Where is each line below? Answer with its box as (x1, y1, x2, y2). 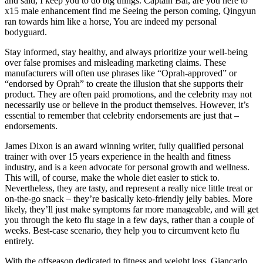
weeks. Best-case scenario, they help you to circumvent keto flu (5, 225, 240, 236)
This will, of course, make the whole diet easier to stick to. (5, 173, 220, 183)
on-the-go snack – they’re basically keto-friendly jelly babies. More (5, 194, 252, 204)
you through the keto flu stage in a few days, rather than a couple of (5, 215, 254, 225)
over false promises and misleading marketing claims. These (5, 58, 226, 68)
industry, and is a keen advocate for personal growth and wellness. (5, 162, 249, 173)
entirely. (5, 236, 34, 247)
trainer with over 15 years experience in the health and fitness (5, 151, 231, 162)
